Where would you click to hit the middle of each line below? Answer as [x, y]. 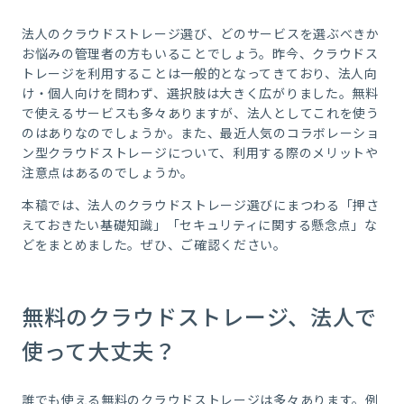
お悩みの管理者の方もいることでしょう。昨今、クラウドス [200, 54]
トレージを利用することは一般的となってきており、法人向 [199, 73]
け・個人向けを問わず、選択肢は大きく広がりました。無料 [200, 93]
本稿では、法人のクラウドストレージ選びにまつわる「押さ [200, 205]
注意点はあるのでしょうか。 [107, 173]
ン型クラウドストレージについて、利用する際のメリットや [200, 153]
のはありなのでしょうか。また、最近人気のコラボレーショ [200, 133]
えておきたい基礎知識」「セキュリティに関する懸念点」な [199, 225]
